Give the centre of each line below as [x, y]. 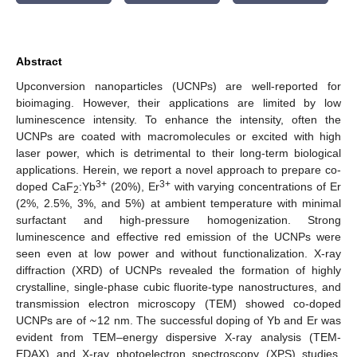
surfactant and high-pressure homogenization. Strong [178, 220]
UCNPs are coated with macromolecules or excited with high [178, 136]
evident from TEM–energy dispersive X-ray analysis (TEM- [178, 337]
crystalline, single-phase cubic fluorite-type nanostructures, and [178, 286]
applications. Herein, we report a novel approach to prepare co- [178, 169]
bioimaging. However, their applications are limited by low [178, 102]
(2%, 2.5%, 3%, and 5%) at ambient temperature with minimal [178, 203]
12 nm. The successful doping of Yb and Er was [220, 320]
